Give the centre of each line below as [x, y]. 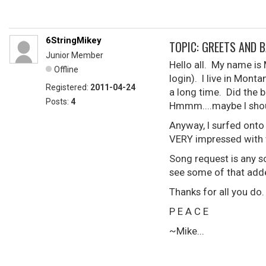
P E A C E [189, 211]
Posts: [58, 102]
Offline [66, 69]
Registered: [68, 87]
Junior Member [75, 55]
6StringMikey [74, 40]
